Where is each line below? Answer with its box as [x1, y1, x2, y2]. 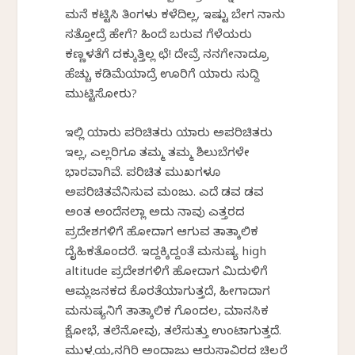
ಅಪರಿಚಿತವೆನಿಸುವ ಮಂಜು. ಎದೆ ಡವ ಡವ [65, 186, 265, 203]
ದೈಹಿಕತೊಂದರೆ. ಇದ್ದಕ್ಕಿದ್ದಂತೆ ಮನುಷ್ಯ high [65, 246, 267, 262]
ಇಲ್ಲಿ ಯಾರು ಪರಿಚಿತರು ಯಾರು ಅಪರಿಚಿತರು [65, 127, 273, 143]
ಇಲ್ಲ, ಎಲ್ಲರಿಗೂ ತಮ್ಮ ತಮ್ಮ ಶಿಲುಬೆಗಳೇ [65, 147, 250, 163]
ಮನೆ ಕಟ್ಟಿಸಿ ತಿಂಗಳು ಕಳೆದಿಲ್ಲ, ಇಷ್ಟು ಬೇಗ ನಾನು [65, 9, 286, 25]
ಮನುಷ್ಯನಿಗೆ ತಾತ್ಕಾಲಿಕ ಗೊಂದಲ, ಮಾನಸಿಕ [65, 305, 269, 322]
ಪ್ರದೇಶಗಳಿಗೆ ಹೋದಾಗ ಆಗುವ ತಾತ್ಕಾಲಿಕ [65, 226, 259, 242]
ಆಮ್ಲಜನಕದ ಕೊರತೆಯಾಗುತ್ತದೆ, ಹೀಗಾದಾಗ [65, 285, 271, 302]
